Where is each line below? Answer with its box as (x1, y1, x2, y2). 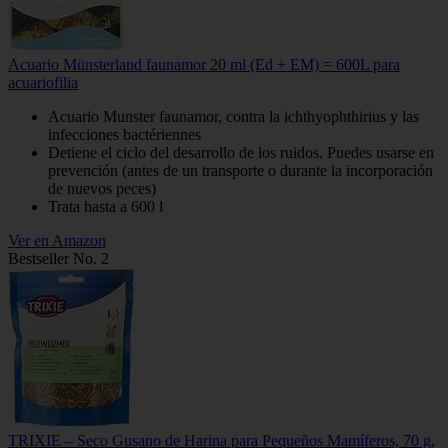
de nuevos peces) (48, 179, 156, 197)
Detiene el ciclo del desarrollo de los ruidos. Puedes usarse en (48, 143, 434, 161)
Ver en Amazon (8, 231, 106, 249)
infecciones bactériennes (48, 125, 201, 143)
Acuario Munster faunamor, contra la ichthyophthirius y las (48, 107, 419, 125)
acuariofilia (8, 73, 78, 91)
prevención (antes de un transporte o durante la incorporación (48, 161, 433, 179)
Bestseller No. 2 (8, 249, 109, 267)
